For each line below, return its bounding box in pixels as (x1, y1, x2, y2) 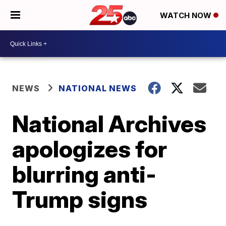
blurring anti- (12, 160, 157, 188)
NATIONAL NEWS (59, 83, 137, 93)
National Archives (12, 109, 207, 138)
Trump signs (12, 185, 148, 213)
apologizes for (12, 135, 167, 163)
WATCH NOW (160, 11, 213, 21)
